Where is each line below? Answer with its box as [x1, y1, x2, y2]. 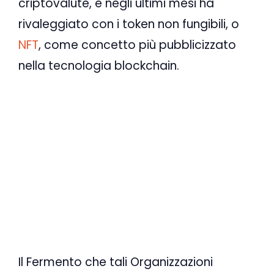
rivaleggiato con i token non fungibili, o [18, 16, 239, 33]
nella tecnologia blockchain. [18, 57, 179, 75]
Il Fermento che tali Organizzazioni [18, 253, 213, 270]
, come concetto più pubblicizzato [39, 37, 236, 54]
